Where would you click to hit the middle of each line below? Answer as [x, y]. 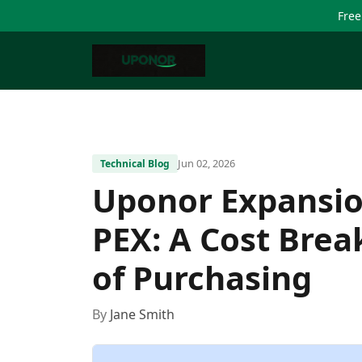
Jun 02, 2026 [206, 163]
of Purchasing [202, 278]
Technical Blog [135, 164]
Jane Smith [142, 314]
